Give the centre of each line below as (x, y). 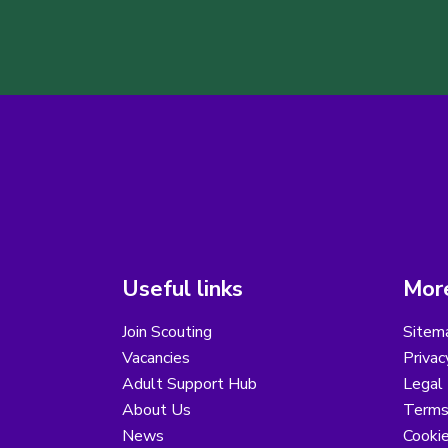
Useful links (182, 289)
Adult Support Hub (189, 384)
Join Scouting (167, 332)
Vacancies (156, 358)
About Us (156, 410)
